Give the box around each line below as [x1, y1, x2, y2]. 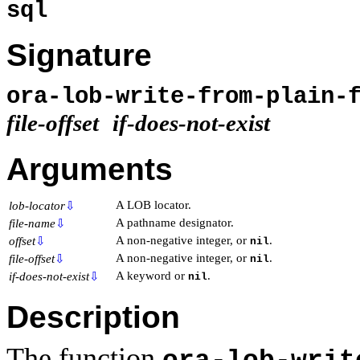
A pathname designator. [116, 215, 234, 229]
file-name [9, 216, 55, 230]
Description [6, 300, 180, 335]
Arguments [6, 152, 173, 187]
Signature [6, 38, 152, 73]
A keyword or [116, 268, 188, 282]
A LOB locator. [116, 198, 191, 211]
